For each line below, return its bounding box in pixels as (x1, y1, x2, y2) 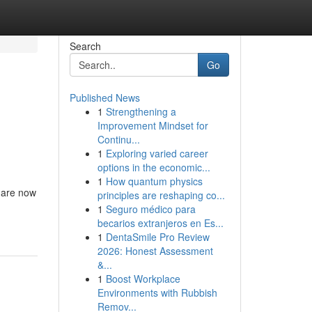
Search (69, 39, 101, 53)
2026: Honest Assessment (97, 244, 213, 258)
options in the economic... (97, 160, 210, 174)
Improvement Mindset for (97, 118, 208, 132)
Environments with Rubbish (97, 286, 217, 299)
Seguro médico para (105, 202, 196, 216)
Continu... (97, 132, 140, 146)
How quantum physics (105, 174, 203, 188)
